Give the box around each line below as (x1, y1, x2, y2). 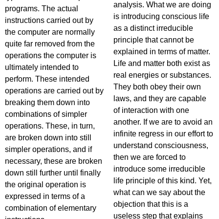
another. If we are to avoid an (113, 118, 213, 126)
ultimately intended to (5, 63, 79, 71)
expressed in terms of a (5, 192, 85, 200)
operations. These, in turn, (5, 122, 95, 130)
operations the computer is (5, 51, 96, 60)
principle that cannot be (113, 36, 194, 44)
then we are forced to (113, 153, 186, 161)
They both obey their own (113, 83, 201, 91)
